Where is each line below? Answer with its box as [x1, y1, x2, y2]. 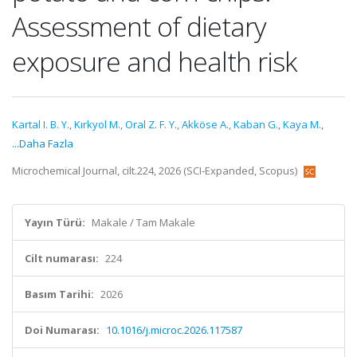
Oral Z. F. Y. [125, 117, 177, 131]
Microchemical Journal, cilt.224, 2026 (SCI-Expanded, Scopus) [12, 163, 300, 178]
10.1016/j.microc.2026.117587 [106, 323, 242, 337]
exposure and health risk [12, 43, 296, 80]
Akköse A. [182, 117, 229, 131]
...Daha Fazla [12, 136, 73, 151]
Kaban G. [233, 117, 278, 131]
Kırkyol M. [74, 117, 120, 131]
